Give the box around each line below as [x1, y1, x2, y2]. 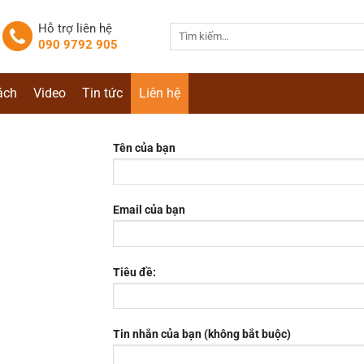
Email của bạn [113, 203, 185, 217]
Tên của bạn [113, 141, 175, 154]
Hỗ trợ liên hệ [38, 20, 112, 36]
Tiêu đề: [113, 265, 156, 279]
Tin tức [82, 85, 123, 101]
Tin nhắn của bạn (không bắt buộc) [113, 327, 291, 340]
